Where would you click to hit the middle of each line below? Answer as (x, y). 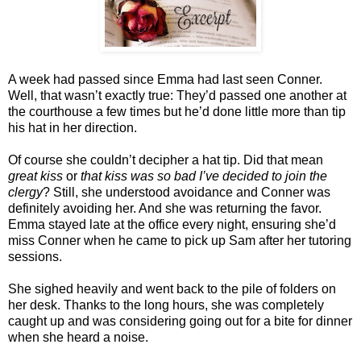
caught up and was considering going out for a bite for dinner (180, 322)
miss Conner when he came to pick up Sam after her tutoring (180, 241)
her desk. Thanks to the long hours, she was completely (166, 305)
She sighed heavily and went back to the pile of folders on (172, 289)
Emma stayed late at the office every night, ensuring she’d (172, 225)
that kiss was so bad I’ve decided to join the (204, 176)
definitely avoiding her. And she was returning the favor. (165, 209)
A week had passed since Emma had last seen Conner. (165, 80)
